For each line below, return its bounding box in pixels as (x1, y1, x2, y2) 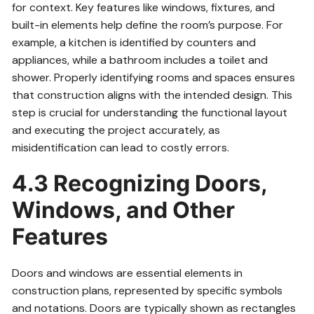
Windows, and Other (12, 196, 235, 224)
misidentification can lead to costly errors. (12, 139, 230, 155)
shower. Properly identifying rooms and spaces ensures (12, 69, 296, 85)
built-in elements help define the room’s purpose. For (12, 17, 284, 32)
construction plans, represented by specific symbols (12, 282, 283, 298)
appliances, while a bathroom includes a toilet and (12, 52, 268, 67)
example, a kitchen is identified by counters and (12, 34, 257, 50)
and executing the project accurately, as (12, 122, 221, 137)
